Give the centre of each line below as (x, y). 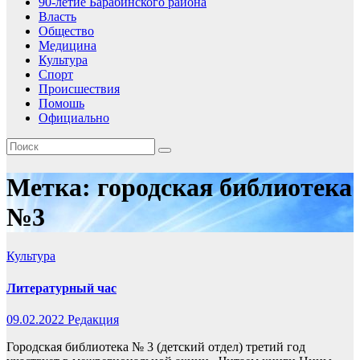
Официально (74, 118)
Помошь (61, 104)
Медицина (67, 46)
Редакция (93, 319)
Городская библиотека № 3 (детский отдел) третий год (156, 346)
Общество (66, 31)
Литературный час (61, 288)
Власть (57, 17)
